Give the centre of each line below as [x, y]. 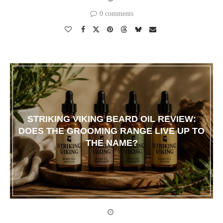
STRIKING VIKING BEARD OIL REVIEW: [111, 119]
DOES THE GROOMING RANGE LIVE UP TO [111, 131]
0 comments [116, 14]
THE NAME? [111, 143]
